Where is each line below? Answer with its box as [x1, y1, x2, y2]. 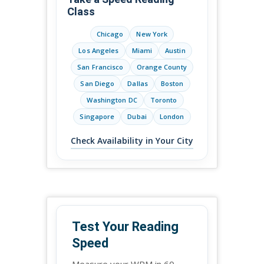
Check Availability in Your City [71, 134, 193, 146]
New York [136, 29, 168, 39]
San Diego [80, 79, 115, 88]
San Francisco [77, 62, 124, 72]
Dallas [127, 79, 148, 88]
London [159, 112, 184, 121]
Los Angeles [78, 46, 119, 55]
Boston [160, 79, 184, 88]
